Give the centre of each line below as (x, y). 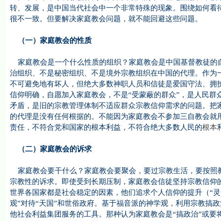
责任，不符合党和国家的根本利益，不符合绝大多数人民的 (106, 127)
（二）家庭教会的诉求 (51, 149)
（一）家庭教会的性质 (51, 40)
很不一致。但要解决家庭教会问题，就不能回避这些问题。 (106, 19)
